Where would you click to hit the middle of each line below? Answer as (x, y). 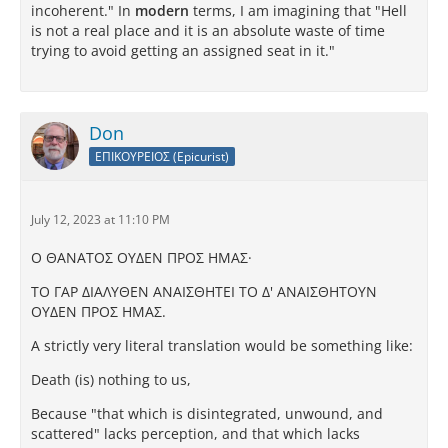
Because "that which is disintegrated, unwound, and (207, 413)
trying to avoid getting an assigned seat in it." (183, 50)
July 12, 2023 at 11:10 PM (100, 219)
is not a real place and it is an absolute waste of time (208, 30)
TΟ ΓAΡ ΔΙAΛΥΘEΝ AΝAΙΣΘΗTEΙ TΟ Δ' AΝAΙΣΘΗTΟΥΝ (204, 291)
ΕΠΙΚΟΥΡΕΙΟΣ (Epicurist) (162, 156)
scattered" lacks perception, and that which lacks (195, 433)
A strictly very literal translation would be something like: (222, 345)
